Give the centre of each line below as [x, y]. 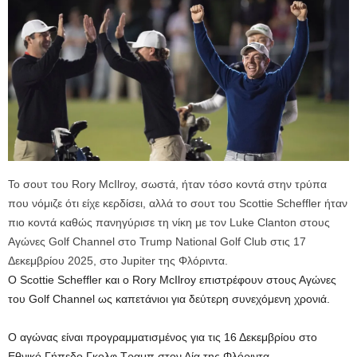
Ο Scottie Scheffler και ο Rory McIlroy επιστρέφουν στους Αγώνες [172, 279]
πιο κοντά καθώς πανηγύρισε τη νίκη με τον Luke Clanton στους [169, 222]
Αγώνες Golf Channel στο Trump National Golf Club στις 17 [157, 241]
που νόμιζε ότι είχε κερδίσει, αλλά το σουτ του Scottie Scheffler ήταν [178, 203]
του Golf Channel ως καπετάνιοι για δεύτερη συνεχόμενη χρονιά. [169, 298]
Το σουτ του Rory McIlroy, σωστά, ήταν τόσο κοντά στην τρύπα [167, 184]
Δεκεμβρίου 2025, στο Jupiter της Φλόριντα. [118, 260]
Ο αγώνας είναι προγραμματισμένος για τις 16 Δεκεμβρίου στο [163, 337]
